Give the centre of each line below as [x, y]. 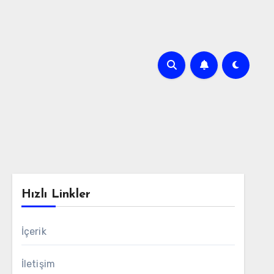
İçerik [34, 231]
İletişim [38, 264]
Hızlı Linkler [56, 194]
